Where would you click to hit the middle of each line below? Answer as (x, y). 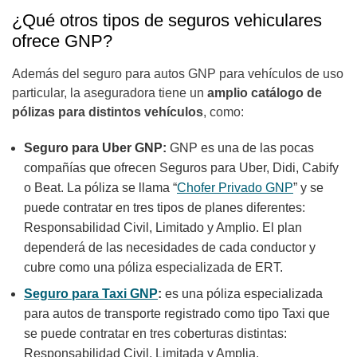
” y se (308, 188)
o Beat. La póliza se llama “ (100, 188)
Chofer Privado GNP (235, 188)
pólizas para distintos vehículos (108, 112)
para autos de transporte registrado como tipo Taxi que (177, 314)
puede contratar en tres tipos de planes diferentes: (165, 208)
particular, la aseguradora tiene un (110, 93)
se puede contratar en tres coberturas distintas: (155, 334)
